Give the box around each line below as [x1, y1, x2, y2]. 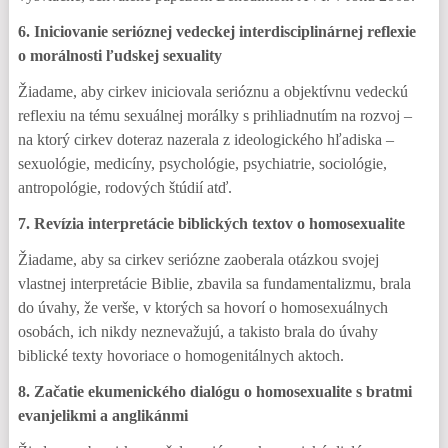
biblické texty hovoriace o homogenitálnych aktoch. [17, 347, 344, 364]
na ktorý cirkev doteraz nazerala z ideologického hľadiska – [17, 131, 394, 148]
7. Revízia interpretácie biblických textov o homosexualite [17, 215, 405, 232]
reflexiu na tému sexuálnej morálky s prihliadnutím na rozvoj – [17, 107, 412, 124]
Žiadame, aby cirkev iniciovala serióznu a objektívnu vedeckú [17, 83, 408, 100]
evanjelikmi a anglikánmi [17, 407, 188, 424]
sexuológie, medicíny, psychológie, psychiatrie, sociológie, [17, 155, 387, 172]
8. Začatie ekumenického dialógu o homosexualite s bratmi [17, 383, 412, 400]
